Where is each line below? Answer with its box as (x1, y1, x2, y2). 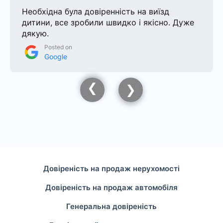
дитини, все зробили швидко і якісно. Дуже (22, 17, 194, 28)
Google (44, 52, 67, 61)
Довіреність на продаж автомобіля (45, 183, 178, 193)
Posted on (44, 43, 72, 51)
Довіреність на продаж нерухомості (43, 164, 180, 174)
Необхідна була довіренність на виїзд (22, 6, 169, 17)
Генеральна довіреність (66, 202, 157, 212)
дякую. (22, 28, 49, 39)
